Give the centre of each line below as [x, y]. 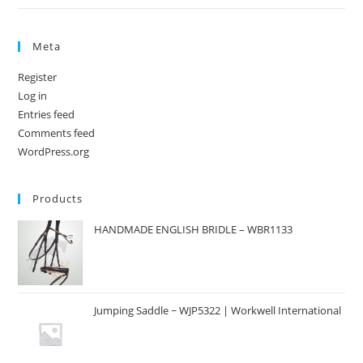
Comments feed [57, 132]
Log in [33, 95]
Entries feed [47, 114]
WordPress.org [54, 151]
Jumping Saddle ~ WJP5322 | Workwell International [218, 310]
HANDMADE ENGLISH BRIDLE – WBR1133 [194, 229]
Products [58, 198]
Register [38, 77]
